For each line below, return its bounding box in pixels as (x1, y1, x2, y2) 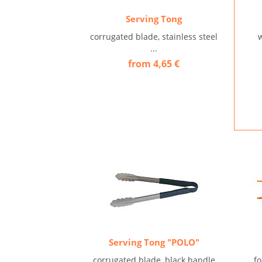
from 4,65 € (128, 57, 180, 70)
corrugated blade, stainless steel (90, 31, 218, 42)
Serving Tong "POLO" (108, 236, 199, 248)
